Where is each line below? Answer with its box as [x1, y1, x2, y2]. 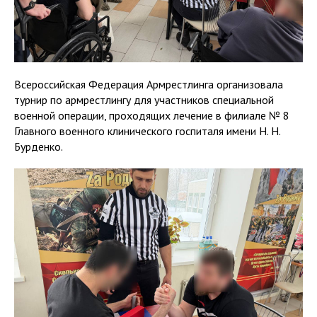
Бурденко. [14, 139, 63, 154]
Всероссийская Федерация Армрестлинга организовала [14, 77, 283, 91]
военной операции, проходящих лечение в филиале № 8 [14, 108, 289, 122]
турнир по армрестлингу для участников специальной [14, 93, 274, 107]
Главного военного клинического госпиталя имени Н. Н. [14, 124, 280, 138]
